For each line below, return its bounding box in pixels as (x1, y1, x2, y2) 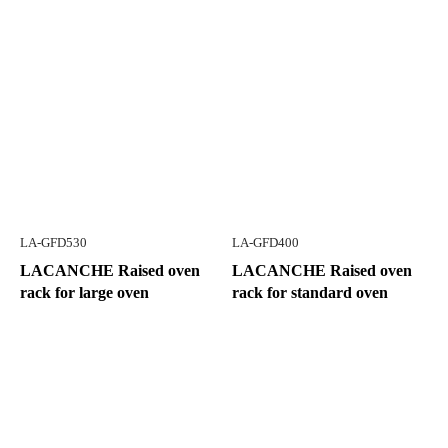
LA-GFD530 (20, 236, 87, 250)
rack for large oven (20, 284, 149, 301)
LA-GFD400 (232, 236, 299, 250)
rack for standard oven (232, 284, 388, 301)
